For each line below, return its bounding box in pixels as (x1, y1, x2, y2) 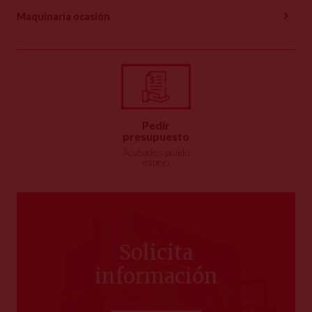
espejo (142, 155, 170, 168)
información (94, 263, 218, 289)
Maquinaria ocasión (17, 10, 110, 22)
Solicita (119, 240, 193, 265)
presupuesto (123, 129, 189, 143)
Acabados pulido (122, 146, 190, 158)
